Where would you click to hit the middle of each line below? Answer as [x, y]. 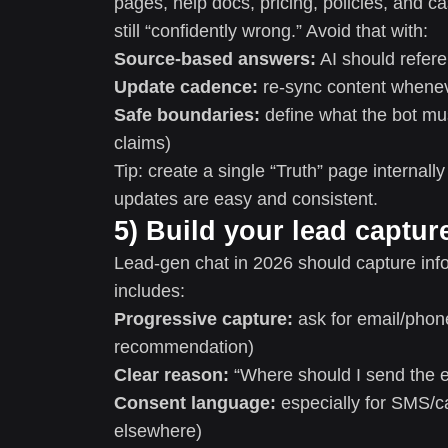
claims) [142, 142]
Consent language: [195, 402]
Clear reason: [171, 374]
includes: [149, 290]
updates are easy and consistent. [246, 198]
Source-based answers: [215, 58]
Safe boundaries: [187, 114]
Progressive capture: [203, 318]
